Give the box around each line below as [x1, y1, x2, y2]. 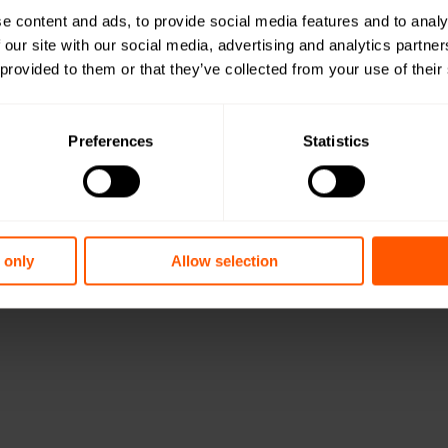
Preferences [68, 132, 154, 150]
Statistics [303, 132, 369, 150]
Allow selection [170, 252, 278, 270]
